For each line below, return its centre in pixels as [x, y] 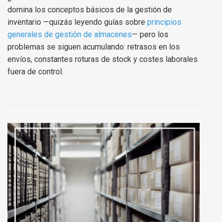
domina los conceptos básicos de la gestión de [90, 9]
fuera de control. [35, 71]
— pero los [150, 34]
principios [164, 22]
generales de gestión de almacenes [70, 34]
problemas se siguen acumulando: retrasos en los [94, 47]
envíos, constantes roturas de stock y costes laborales [103, 59]
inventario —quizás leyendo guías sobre [77, 22]
